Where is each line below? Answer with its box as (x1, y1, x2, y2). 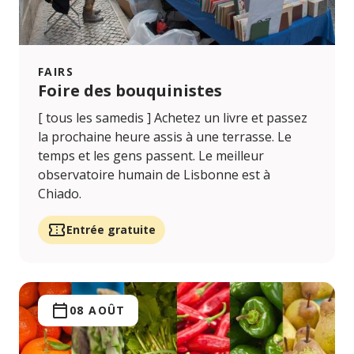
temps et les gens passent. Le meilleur (38, 146, 264, 164)
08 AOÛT (70, 302, 126, 318)
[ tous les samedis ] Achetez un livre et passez (38, 108, 307, 126)
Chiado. (38, 184, 81, 202)
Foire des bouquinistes (38, 79, 222, 101)
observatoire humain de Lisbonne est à (38, 165, 270, 183)
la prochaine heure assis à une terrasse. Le (38, 127, 292, 145)
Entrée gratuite (66, 221, 156, 237)
